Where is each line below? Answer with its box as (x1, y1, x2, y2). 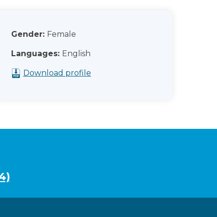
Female (46, 30, 76, 39)
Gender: (11, 30, 45, 39)
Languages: (11, 49, 60, 58)
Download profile (23, 68, 91, 77)
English (62, 49, 91, 58)
